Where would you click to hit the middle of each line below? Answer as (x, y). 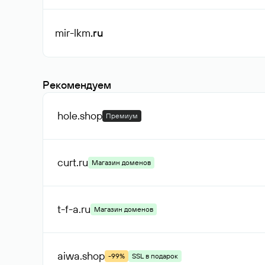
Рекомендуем (77, 85)
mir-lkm (73, 33)
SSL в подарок (155, 256)
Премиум (122, 116)
